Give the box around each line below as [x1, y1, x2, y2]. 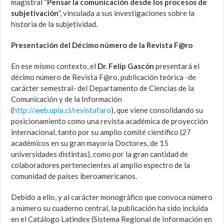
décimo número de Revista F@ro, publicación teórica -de [11, 72, 196, 82]
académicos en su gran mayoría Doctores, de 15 [11, 138, 169, 148]
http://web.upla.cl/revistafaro [13, 105, 111, 115]
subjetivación [11, 8, 59, 18]
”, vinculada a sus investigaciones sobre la [58, 8, 195, 18]
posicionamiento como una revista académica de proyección [11, 116, 208, 126]
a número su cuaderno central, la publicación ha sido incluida [11, 203, 208, 213]
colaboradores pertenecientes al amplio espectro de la [11, 160, 190, 170]
